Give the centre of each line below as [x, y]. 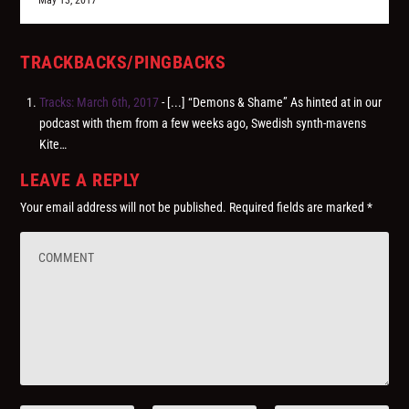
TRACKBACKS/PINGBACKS [123, 63]
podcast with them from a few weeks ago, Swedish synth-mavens [203, 124]
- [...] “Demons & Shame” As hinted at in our [271, 103]
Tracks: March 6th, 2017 [100, 103]
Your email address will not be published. [124, 208]
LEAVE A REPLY [80, 180]
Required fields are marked [299, 208]
